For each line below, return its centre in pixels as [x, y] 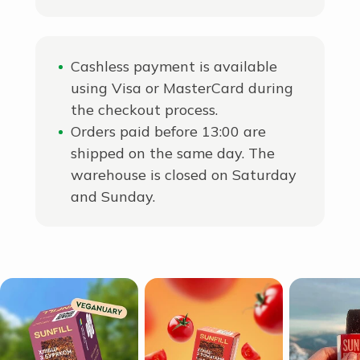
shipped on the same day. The [173, 153]
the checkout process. [144, 110]
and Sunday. [113, 196]
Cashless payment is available [174, 66]
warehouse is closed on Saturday [184, 175]
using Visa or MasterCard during [182, 88]
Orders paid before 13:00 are [168, 131]
